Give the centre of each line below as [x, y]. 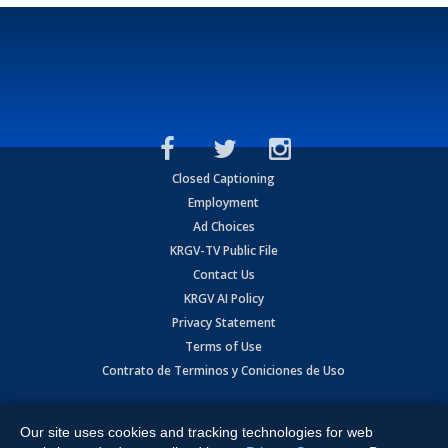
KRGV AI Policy [223, 298]
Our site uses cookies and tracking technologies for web [196, 432]
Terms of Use [224, 346]
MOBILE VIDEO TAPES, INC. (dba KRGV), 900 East [267, 415]
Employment [224, 202]
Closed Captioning [224, 178]
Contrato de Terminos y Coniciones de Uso [224, 370]
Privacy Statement [223, 322]
